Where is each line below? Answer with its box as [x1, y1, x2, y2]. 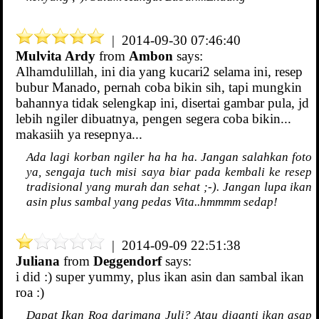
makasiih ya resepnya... [16, 127, 142, 142]
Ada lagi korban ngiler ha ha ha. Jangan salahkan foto [26, 150, 313, 164]
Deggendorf [93, 253, 162, 269]
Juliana [16, 253, 60, 269]
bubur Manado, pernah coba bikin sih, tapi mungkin [16, 80, 302, 95]
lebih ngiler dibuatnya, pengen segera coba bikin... [16, 111, 291, 127]
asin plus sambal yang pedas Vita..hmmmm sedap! [26, 194, 278, 209]
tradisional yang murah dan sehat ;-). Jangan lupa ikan [26, 179, 313, 194]
